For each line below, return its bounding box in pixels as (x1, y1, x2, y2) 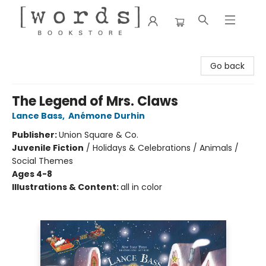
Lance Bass (12, 110, 62, 122)
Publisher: (12, 129, 59, 141)
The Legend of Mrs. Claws (12, 92, 178, 110)
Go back (210, 60, 245, 72)
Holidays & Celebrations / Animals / (93, 142, 239, 154)
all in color (121, 181, 162, 193)
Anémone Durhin (68, 110, 145, 122)
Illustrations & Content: (12, 181, 121, 193)
